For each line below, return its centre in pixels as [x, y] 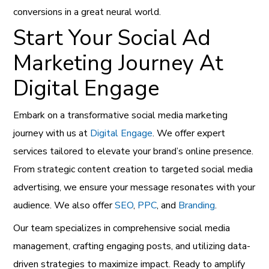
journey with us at [52, 134]
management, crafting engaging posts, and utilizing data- [132, 246]
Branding [197, 206]
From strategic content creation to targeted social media [133, 170]
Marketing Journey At [119, 64]
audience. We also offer [64, 206]
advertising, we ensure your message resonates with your [134, 188]
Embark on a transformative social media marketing [121, 116]
